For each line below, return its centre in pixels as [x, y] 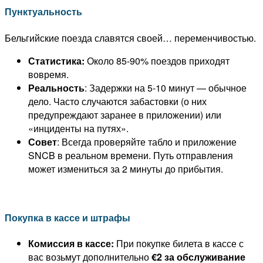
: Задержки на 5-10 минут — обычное [166, 87]
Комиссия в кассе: [71, 244]
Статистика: [56, 60]
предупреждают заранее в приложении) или [125, 114]
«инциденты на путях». [78, 128]
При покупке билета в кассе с [179, 244]
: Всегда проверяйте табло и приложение [147, 141]
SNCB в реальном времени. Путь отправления [131, 155]
